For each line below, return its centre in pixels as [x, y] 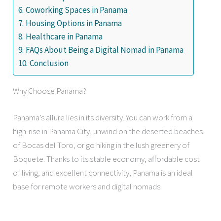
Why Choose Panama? [50, 91]
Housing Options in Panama [74, 23]
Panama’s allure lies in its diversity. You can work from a [103, 117]
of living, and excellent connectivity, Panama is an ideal [103, 172]
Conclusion [49, 63]
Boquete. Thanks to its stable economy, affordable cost [107, 159]
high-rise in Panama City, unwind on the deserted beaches [108, 131]
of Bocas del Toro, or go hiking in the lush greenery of [101, 145]
